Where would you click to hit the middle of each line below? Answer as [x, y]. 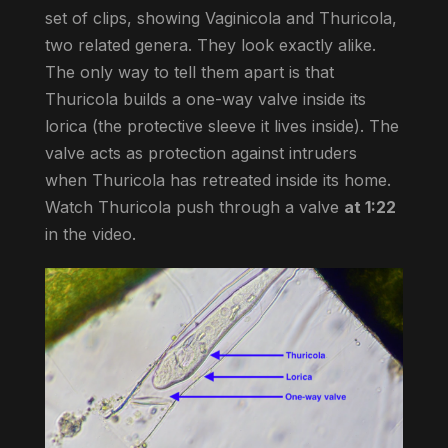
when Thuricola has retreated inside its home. [217, 179]
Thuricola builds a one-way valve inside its [205, 98]
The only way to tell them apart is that [189, 71]
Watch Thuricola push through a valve [194, 206]
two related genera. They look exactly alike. [210, 44]
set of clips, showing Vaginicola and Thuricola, [220, 17]
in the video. [90, 233]
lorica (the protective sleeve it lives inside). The [221, 125]
